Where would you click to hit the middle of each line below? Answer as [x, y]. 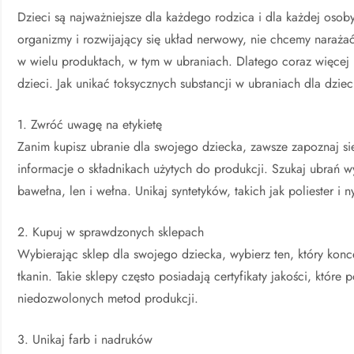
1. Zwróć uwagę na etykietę [90, 125]
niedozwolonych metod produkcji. [108, 299]
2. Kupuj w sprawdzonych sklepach [111, 232]
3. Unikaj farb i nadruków [85, 340]
